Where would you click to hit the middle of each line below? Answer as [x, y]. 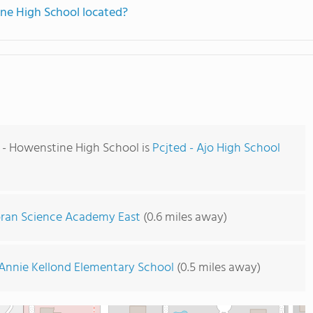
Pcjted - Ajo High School [216, 148]
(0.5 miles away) [217, 268]
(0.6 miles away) [184, 218]
